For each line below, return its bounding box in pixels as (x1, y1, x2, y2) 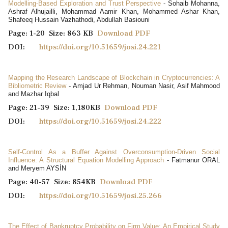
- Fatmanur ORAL (166, 156, 220, 164)
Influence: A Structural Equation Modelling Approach (8, 156, 167, 164)
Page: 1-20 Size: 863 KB (8, 28, 97, 38)
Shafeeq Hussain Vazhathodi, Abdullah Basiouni (8, 15, 150, 23)
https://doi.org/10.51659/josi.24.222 (39, 116, 161, 126)
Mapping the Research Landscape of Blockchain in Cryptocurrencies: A (8, 73, 220, 81)
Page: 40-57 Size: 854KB (8, 177, 100, 187)
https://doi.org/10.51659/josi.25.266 (39, 190, 162, 201)
